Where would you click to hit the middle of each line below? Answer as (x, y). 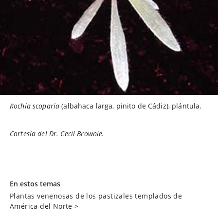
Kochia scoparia (35, 106)
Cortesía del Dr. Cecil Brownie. (57, 134)
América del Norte (41, 206)
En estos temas (35, 184)
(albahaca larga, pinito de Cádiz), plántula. (131, 106)
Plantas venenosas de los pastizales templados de (96, 196)
